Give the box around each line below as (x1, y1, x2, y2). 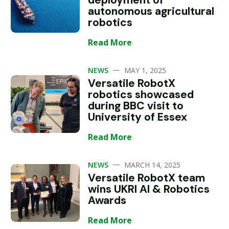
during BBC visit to (88, 99, 184, 113)
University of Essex (88, 110, 188, 124)
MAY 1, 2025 (124, 65, 167, 75)
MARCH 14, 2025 (124, 160, 181, 170)
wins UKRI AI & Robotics (88, 182, 210, 196)
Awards (88, 193, 127, 208)
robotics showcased (88, 87, 194, 102)
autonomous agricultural (88, 4, 215, 18)
